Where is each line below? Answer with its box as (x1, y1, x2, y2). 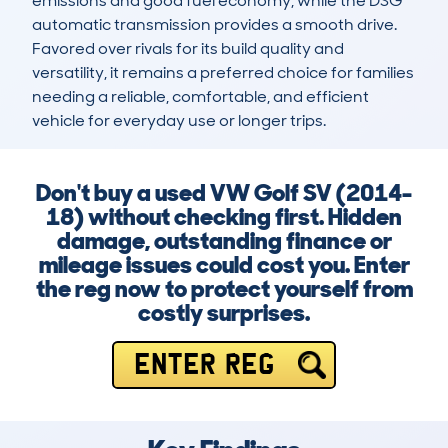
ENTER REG (133, 354, 275, 376)
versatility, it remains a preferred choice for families (32, 62, 414, 84)
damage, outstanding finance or (56, 225, 392, 257)
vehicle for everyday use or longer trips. (32, 110, 326, 132)
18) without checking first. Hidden (46, 201, 402, 233)
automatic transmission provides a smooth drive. (32, 14, 397, 36)
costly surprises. (138, 297, 310, 329)
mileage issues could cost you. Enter (38, 249, 410, 281)
